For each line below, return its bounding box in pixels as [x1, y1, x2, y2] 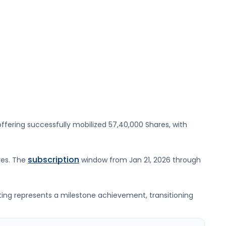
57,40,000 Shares [108, 120, 169, 130]
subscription [28, 154, 79, 166]
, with [169, 120, 187, 130]
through [171, 155, 201, 165]
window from [81, 155, 129, 165]
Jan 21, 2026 [129, 155, 171, 165]
